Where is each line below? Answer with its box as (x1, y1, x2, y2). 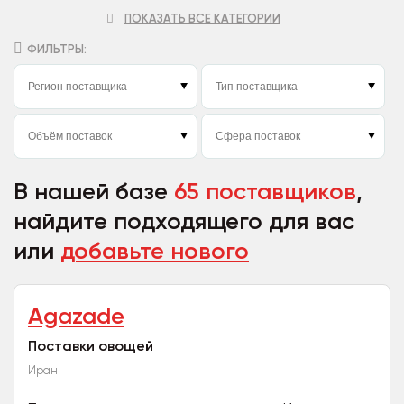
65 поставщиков (174, 178, 356, 206)
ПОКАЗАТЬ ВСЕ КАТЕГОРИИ (124, 12, 280, 25)
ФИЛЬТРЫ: (27, 42, 87, 56)
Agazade (28, 302, 124, 330)
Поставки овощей (28, 337, 153, 354)
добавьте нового (60, 237, 249, 265)
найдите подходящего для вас (14, 207, 354, 235)
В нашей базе (14, 178, 174, 206)
